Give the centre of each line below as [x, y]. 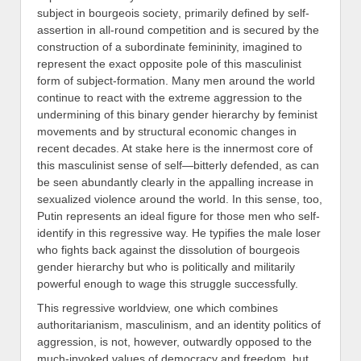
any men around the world [248, 80]
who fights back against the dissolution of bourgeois [168, 249]
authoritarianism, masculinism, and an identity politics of [179, 325]
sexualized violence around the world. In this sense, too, [180, 199]
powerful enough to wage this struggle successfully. [168, 283]
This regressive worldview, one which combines [158, 308]
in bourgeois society [127, 12]
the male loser [284, 232]
